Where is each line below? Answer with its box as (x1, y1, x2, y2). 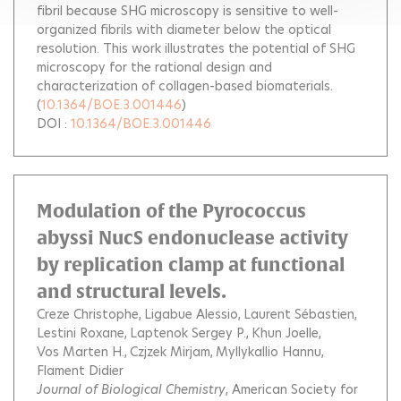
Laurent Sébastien (243, 305, 354, 323)
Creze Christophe (37, 305, 139, 323)
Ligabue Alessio (144, 305, 238, 323)
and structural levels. (37, 281, 226, 302)
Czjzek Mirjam (130, 343, 210, 361)
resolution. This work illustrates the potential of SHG (37, 39, 355, 57)
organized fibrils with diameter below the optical (37, 21, 331, 38)
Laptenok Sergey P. (130, 324, 246, 342)
